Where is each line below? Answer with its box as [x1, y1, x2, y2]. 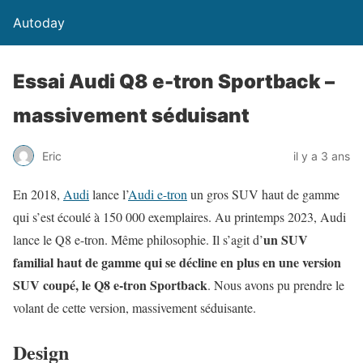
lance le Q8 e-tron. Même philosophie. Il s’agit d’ [13, 231, 263, 248]
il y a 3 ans [293, 148, 350, 163]
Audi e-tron [128, 186, 187, 203]
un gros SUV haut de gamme [187, 186, 340, 203]
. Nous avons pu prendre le [207, 276, 344, 293]
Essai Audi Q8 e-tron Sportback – [13, 70, 335, 93]
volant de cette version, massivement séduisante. [13, 299, 256, 316]
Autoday [13, 15, 65, 31]
